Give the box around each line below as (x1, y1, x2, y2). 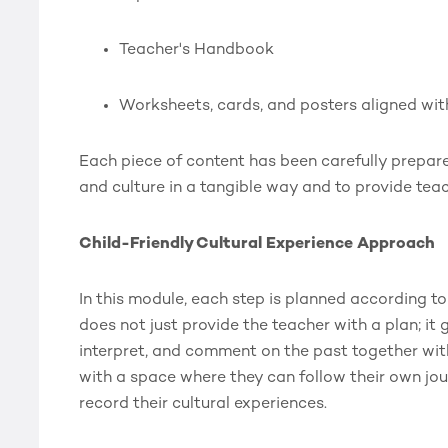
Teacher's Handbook (119, 42, 274, 59)
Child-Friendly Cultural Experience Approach (79, 236, 435, 253)
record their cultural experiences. (79, 396, 327, 413)
